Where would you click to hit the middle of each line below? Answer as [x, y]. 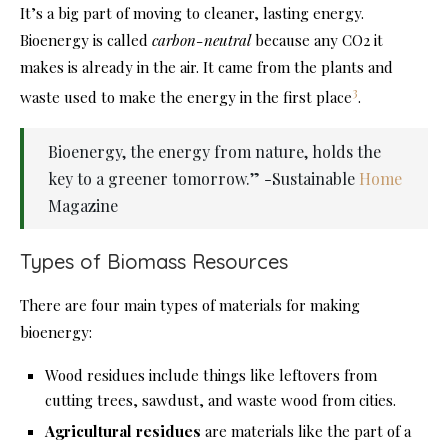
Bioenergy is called [86, 40]
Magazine [83, 206]
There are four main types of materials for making [190, 305]
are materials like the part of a [306, 431]
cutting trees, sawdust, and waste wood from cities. [220, 400]
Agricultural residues [123, 431]
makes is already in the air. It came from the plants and [206, 67]
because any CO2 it [317, 40]
